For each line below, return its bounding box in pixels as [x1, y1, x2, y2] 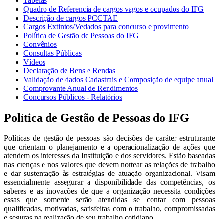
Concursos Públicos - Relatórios [23, 92, 122, 101]
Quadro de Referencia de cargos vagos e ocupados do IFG [23, 4, 204, 13]
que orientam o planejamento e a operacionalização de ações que [4, 143, 215, 152]
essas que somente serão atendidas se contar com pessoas [4, 196, 215, 204]
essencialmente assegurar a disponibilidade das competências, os [4, 178, 215, 187]
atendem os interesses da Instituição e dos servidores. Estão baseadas [4, 152, 215, 160]
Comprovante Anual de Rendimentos [23, 84, 138, 92]
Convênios [23, 40, 57, 48]
